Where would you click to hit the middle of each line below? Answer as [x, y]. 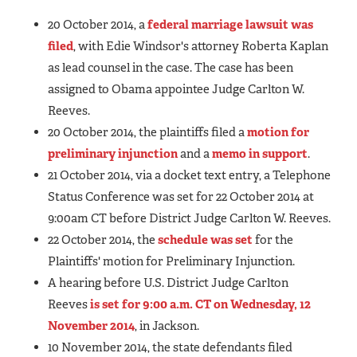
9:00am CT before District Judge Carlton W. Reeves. [190, 218]
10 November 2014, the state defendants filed [170, 347]
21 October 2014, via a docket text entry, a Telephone [189, 175]
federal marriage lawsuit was [230, 24]
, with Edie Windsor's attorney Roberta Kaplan [201, 46]
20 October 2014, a [98, 24]
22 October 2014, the [103, 239]
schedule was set [205, 239]
